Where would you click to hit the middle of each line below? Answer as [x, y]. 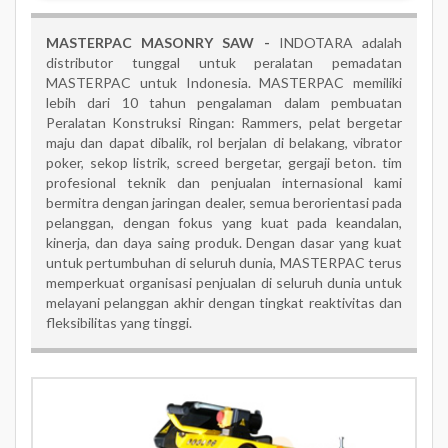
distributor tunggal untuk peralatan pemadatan [224, 62]
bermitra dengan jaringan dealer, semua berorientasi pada [224, 202]
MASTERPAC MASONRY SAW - [162, 42]
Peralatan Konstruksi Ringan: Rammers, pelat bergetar [224, 122]
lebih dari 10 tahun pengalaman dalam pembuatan [224, 102]
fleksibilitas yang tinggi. [119, 322]
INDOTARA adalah [340, 42]
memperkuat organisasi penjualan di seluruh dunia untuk [224, 282]
